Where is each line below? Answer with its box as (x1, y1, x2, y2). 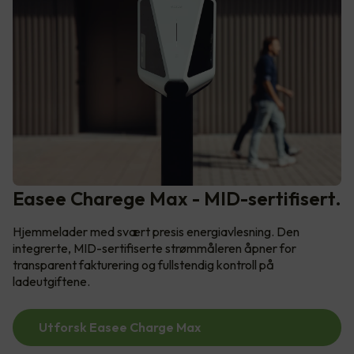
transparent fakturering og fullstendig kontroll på (13, 257, 274, 273)
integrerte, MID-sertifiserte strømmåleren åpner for (13, 240, 296, 257)
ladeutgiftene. (13, 273, 90, 290)
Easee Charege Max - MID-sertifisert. (13, 186, 341, 211)
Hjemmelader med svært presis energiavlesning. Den (13, 224, 299, 240)
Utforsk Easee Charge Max (39, 319, 201, 336)
